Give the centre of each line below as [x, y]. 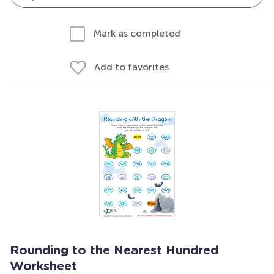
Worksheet [43, 267]
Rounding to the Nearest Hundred [114, 251]
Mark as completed [137, 33]
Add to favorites [131, 67]
